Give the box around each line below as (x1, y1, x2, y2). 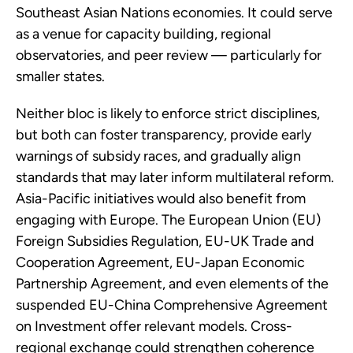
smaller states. (16, 68, 105, 86)
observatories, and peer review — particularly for (16, 46, 321, 65)
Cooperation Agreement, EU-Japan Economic (16, 254, 305, 272)
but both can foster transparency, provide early (16, 126, 311, 144)
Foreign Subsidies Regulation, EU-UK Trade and (16, 232, 314, 251)
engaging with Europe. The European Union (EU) (16, 211, 321, 229)
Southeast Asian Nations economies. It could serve (16, 4, 333, 22)
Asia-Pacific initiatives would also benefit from (16, 190, 306, 208)
